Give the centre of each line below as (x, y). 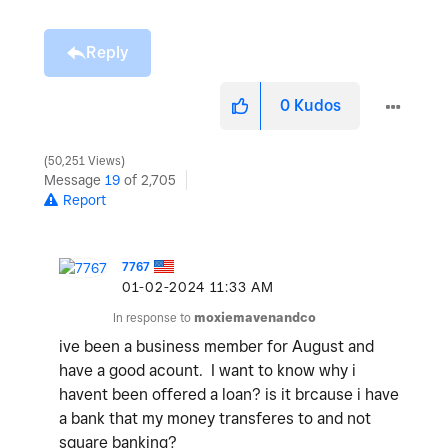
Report (84, 200)
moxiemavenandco (255, 318)
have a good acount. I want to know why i (207, 371)
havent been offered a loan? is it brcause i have (229, 395)
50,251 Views (84, 161)
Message (74, 180)
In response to (153, 318)
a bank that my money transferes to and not (215, 419)
